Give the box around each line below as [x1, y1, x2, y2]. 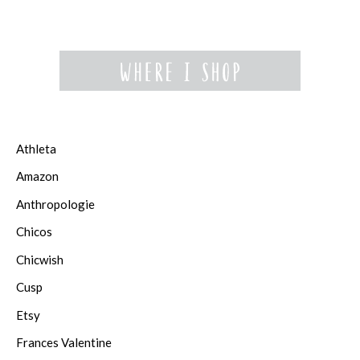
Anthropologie [16, 196, 95, 211]
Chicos [16, 224, 52, 239]
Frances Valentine [16, 335, 112, 350]
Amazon [16, 169, 59, 183]
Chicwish [16, 252, 63, 267]
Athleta [16, 141, 56, 156]
